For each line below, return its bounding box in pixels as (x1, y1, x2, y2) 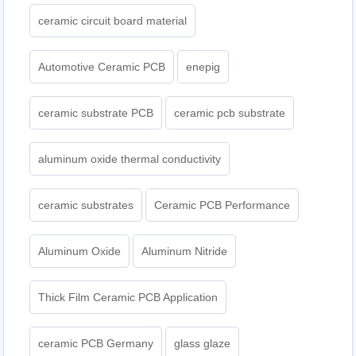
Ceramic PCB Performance (154, 199, 291, 212)
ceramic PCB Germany (38, 337, 154, 350)
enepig (186, 60, 221, 74)
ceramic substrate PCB (38, 106, 154, 120)
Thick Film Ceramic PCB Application (38, 291, 219, 304)
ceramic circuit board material (38, 14, 188, 28)
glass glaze (174, 337, 231, 350)
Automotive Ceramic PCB (38, 60, 166, 74)
